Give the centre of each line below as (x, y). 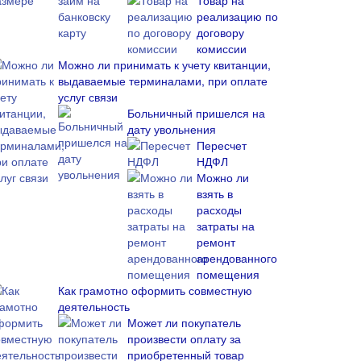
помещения (228, 274)
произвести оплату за (184, 338)
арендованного (237, 258)
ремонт (216, 242)
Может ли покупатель (184, 322)
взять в (215, 193)
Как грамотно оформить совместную (155, 290)
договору (220, 32)
